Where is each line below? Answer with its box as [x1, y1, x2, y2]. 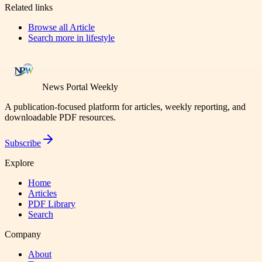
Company [5, 229, 41, 239]
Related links [5, 2, 53, 12]
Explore [5, 157, 34, 168]
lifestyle [86, 32, 115, 43]
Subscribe [5, 137, 41, 148]
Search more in [28, 32, 86, 43]
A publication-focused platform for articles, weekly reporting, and [5, 101, 246, 112]
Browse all [28, 22, 70, 32]
